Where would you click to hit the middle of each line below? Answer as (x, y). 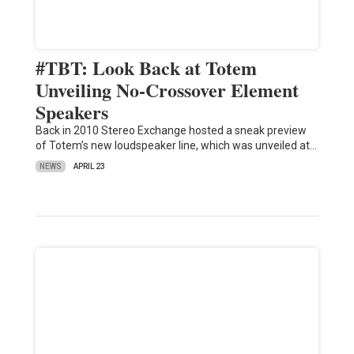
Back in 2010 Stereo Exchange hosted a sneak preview (171, 131)
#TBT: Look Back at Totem (146, 68)
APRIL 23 (89, 167)
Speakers (72, 112)
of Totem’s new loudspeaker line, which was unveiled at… (176, 146)
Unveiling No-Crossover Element (167, 90)
